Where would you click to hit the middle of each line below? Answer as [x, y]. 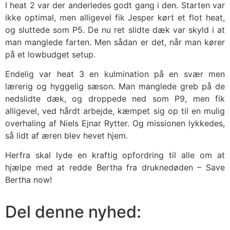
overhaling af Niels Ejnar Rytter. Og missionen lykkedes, [115, 123]
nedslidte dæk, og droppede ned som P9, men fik [115, 98]
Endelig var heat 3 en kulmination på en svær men [115, 74]
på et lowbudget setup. [50, 54]
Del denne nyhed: [73, 212]
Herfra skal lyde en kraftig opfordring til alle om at [115, 155]
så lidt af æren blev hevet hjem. [66, 135]
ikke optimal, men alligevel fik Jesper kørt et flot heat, [115, 17]
